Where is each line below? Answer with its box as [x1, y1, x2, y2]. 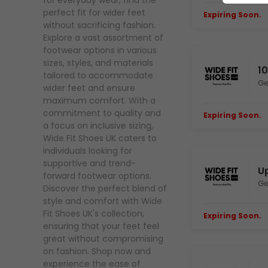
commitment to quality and [43, 107, 161, 120]
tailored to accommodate [43, 69, 153, 82]
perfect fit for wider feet [43, 7, 145, 19]
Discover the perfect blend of [43, 182, 167, 195]
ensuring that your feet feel [43, 220, 159, 233]
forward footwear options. [43, 170, 151, 182]
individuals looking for [43, 145, 132, 157]
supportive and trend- [43, 157, 136, 170]
